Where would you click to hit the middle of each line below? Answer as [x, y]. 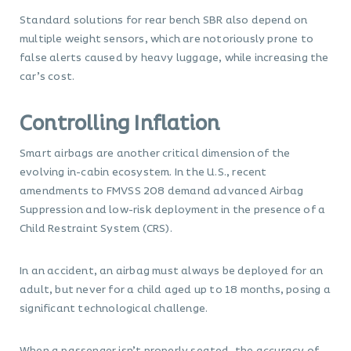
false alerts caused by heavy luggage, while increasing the [174, 58]
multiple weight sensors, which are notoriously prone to [167, 40]
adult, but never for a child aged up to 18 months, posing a [175, 290]
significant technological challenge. [114, 309]
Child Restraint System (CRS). [96, 229]
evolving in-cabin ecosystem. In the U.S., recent [143, 173]
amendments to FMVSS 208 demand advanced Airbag [162, 192]
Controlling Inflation [120, 124]
